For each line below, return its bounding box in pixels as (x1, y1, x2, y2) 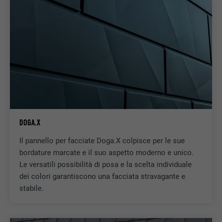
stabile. (19, 184, 44, 193)
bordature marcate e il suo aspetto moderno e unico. (19, 148, 194, 158)
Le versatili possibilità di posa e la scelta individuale (19, 160, 192, 169)
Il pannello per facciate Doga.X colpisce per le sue (19, 136, 185, 146)
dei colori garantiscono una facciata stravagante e (19, 172, 185, 181)
